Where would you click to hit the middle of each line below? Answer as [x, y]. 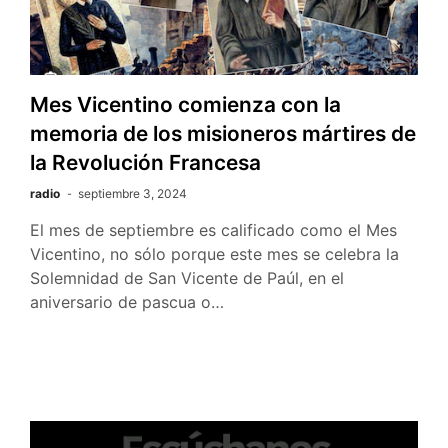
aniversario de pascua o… [127, 301]
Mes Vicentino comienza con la [185, 104]
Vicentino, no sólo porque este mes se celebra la [214, 253]
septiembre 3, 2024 [132, 193]
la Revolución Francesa [145, 162]
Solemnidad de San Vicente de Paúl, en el [187, 277]
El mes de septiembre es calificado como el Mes [213, 229]
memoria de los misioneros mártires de [223, 133]
